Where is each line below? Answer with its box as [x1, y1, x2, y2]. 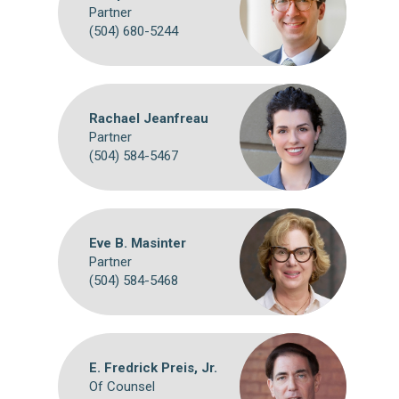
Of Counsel [89, 378, 155, 395]
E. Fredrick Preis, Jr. [89, 359, 217, 376]
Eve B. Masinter [89, 234, 186, 251]
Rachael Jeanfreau [89, 110, 208, 126]
